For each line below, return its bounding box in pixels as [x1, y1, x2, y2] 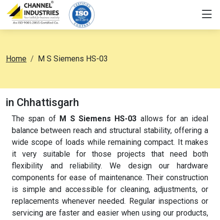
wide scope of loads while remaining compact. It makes [12, 137, 208, 147]
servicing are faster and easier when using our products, [12, 208, 208, 218]
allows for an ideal [137, 114, 209, 123]
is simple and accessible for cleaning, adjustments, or [12, 185, 208, 194]
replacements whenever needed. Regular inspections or [12, 196, 208, 206]
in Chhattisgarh [6, 96, 79, 109]
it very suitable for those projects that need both [12, 149, 208, 159]
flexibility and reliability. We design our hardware [12, 161, 208, 170]
